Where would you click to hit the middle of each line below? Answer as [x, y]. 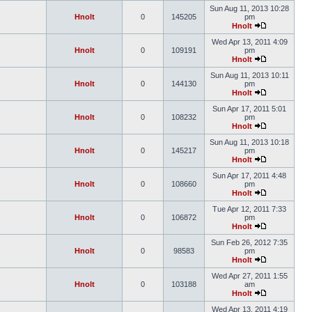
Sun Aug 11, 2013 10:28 [249, 8]
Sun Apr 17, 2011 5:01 [249, 109]
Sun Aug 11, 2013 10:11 [249, 75]
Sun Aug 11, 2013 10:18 [249, 142]
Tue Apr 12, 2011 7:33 [249, 209]
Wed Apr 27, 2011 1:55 [249, 276]
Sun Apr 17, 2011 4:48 [249, 175]
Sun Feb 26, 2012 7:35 [249, 242]
